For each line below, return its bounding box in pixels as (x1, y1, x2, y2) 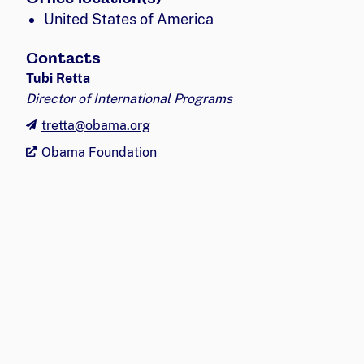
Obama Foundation (41, 144, 157, 160)
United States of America (43, 10, 214, 28)
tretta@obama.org (41, 117, 150, 133)
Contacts (26, 49, 101, 67)
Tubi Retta (26, 70, 90, 86)
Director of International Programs (26, 90, 232, 106)
